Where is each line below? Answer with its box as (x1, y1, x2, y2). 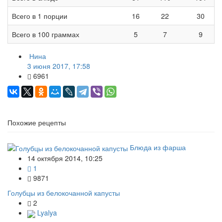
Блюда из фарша (130, 142, 186, 152)
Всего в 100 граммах (12, 29, 79, 39)
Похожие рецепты (7, 117, 66, 127)
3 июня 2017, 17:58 (27, 60, 90, 71)
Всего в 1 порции (12, 10, 67, 21)
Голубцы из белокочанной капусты (7, 188, 120, 198)
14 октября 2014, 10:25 (27, 153, 103, 164)
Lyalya (35, 208, 57, 218)
